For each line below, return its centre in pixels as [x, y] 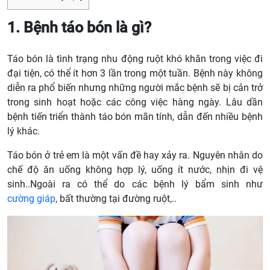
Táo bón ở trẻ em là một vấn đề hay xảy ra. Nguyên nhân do [135, 155]
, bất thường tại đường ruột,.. [116, 199]
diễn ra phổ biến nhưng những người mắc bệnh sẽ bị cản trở [135, 88]
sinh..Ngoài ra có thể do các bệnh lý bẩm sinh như [135, 184]
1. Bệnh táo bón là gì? [79, 28]
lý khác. [24, 131]
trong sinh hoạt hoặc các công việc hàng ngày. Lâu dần [135, 102]
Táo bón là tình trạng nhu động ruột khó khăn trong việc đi [135, 59]
